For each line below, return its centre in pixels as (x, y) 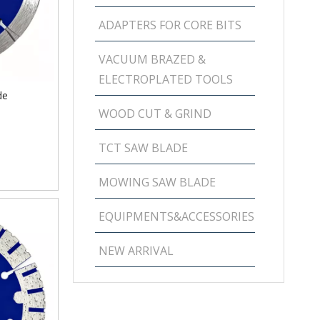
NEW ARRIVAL (136, 251)
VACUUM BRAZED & (152, 59)
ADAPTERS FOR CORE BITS (170, 25)
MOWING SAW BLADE (157, 182)
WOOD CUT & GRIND (155, 114)
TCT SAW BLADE (143, 148)
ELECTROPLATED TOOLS (166, 79)
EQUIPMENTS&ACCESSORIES (176, 216)
